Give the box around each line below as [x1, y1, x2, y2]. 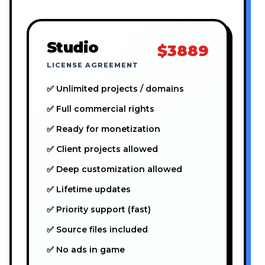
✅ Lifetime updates [47, 184, 131, 195]
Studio [47, 38, 99, 57]
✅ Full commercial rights [47, 104, 154, 115]
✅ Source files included [47, 224, 148, 235]
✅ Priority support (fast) [47, 204, 151, 215]
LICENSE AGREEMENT [47, 61, 138, 70]
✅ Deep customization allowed [47, 164, 182, 175]
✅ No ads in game [47, 244, 125, 256]
